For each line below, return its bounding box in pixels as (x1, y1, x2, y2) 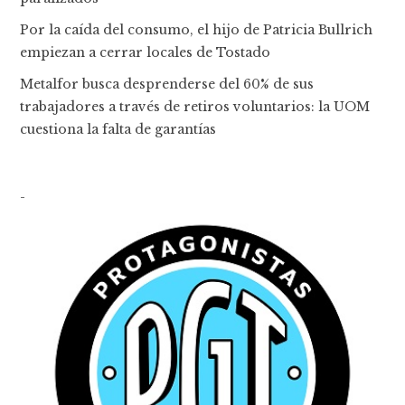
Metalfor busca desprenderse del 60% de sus (20, 76, 315, 93)
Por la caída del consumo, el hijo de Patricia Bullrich (20, 22, 373, 39)
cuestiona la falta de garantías (20, 121, 217, 138)
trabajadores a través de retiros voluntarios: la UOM (20, 99, 371, 116)
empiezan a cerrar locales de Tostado (20, 44, 271, 61)
